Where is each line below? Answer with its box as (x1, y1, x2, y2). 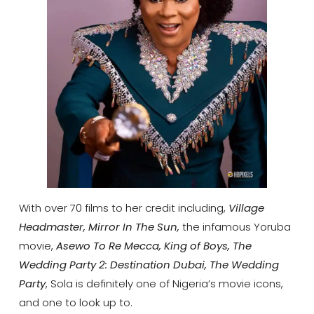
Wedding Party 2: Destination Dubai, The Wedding (18, 257, 279, 273)
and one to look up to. (18, 295, 132, 310)
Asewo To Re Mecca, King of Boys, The (55, 238, 252, 254)
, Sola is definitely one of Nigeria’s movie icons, (45, 276, 283, 292)
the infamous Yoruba (182, 219, 291, 235)
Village (228, 200, 264, 216)
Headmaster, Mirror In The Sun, (18, 219, 182, 235)
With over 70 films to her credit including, (18, 200, 228, 216)
